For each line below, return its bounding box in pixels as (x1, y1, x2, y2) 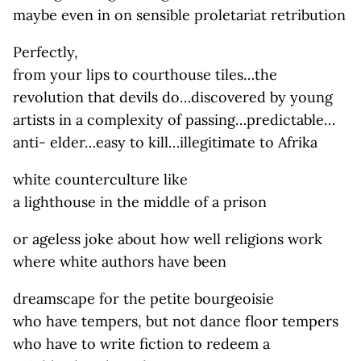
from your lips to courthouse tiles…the (13, 65, 277, 84)
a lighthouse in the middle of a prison (13, 193, 267, 211)
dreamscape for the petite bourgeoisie (13, 289, 274, 308)
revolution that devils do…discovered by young (13, 88, 333, 106)
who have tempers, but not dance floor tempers (13, 312, 338, 330)
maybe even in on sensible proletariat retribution (13, 6, 346, 24)
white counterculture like (13, 170, 188, 189)
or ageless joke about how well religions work (13, 230, 322, 248)
